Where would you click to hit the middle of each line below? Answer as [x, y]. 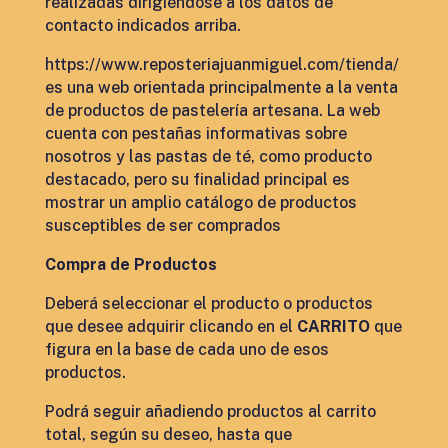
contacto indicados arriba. [142, 25]
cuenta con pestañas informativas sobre [195, 133]
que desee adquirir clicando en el [170, 326]
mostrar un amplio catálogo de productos [200, 202]
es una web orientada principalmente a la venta [221, 87]
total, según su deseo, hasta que [168, 434]
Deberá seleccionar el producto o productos [208, 303]
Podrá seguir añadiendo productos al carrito [210, 411]
